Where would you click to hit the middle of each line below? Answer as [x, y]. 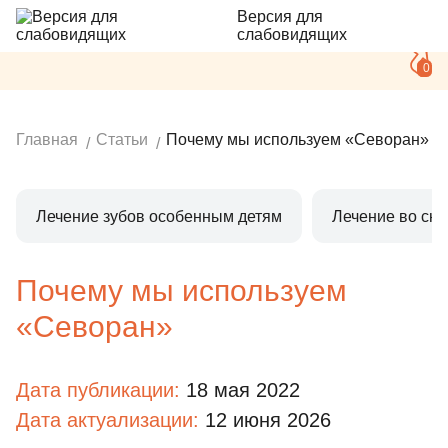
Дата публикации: [101, 390]
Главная [47, 139]
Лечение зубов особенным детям [159, 216]
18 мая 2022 [243, 390]
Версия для [279, 16]
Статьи [122, 139]
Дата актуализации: [110, 420]
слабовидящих [291, 34]
